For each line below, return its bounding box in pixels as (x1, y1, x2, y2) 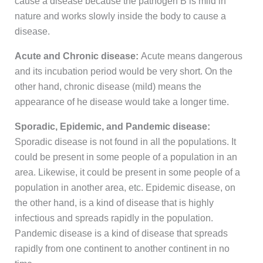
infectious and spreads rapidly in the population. (14, 213, 213, 224)
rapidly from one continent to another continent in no (14, 244, 230, 254)
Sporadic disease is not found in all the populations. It (14, 137, 236, 147)
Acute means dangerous (138, 51, 242, 62)
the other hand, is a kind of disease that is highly (14, 198, 214, 208)
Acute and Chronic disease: (14, 51, 139, 62)
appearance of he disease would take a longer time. (14, 97, 229, 107)
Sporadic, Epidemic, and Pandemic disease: (14, 122, 210, 132)
